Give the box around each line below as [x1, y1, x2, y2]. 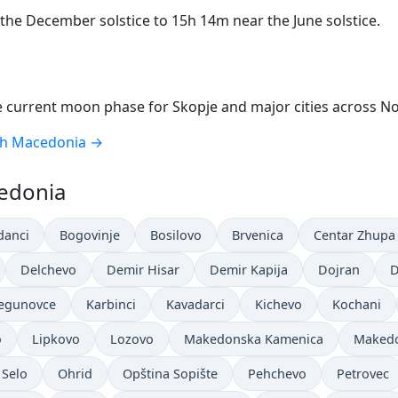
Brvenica [232, 226, 283, 243]
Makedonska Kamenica [184, 330, 323, 347]
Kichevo [255, 295, 302, 313]
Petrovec [337, 364, 389, 382]
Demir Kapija [210, 260, 288, 278]
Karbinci [86, 295, 136, 313]
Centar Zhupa [314, 226, 395, 243]
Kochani [332, 295, 381, 313]
